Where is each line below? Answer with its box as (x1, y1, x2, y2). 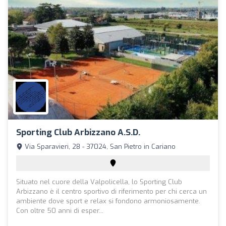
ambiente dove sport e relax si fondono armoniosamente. (16, 197, 200, 206)
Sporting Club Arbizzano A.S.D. (16, 127, 140, 139)
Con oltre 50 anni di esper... (16, 206, 103, 215)
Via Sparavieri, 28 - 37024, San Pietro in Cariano (23, 142, 176, 151)
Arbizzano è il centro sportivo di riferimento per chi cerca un (16, 187, 207, 196)
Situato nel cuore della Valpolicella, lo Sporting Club (16, 178, 182, 187)
